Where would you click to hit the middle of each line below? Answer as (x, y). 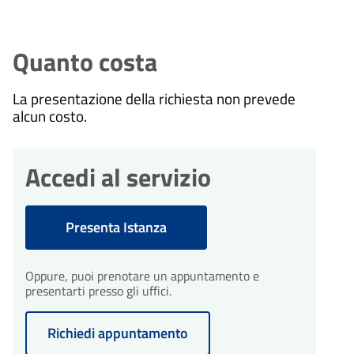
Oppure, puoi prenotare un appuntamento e (142, 275)
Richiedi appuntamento (118, 333)
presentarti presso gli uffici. (98, 290)
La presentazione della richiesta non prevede (154, 98)
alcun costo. (50, 115)
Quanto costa (85, 61)
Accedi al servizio (118, 177)
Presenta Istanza (116, 227)
